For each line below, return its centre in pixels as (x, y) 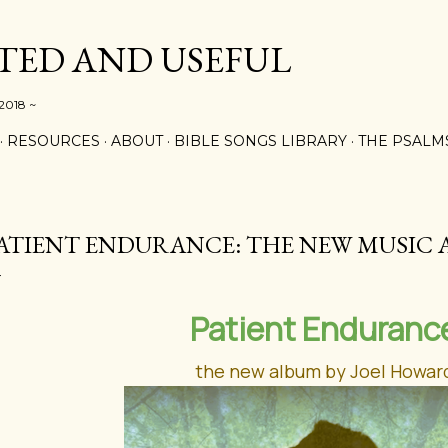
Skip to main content (224, 25)
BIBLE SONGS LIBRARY (260, 141)
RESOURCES (53, 141)
